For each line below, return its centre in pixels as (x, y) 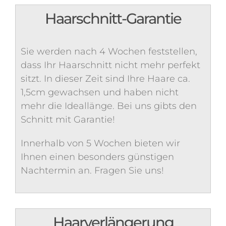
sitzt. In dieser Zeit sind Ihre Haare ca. (105, 79)
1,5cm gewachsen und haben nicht (100, 93)
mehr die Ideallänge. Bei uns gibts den (109, 106)
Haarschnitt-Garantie (113, 19)
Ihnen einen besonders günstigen (97, 157)
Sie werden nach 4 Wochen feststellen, (109, 52)
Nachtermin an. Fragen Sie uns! (92, 171)
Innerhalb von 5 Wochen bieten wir (100, 144)
